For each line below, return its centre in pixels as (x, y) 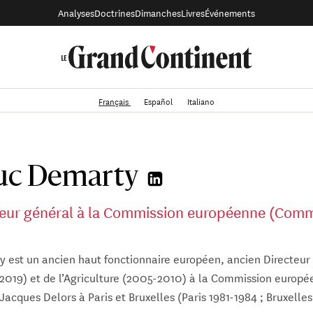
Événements (230, 13)
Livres (193, 13)
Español (159, 100)
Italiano (201, 100)
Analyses (76, 13)
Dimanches (158, 13)
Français (115, 100)
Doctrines (115, 13)
